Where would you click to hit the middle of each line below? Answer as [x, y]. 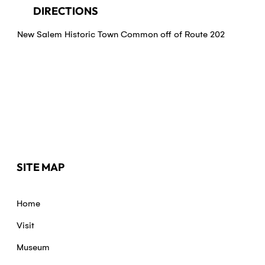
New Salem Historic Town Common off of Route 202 [121, 35]
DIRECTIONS [65, 11]
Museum [33, 248]
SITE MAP [40, 167]
